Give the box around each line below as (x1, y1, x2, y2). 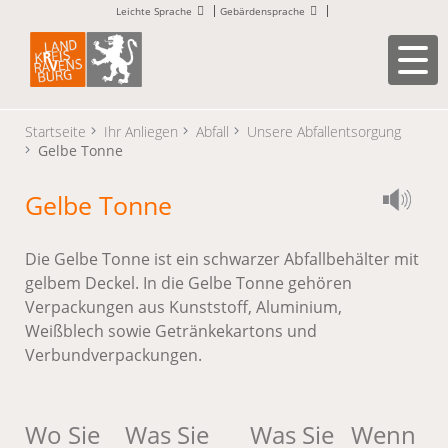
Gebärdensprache (219, 4, 305, 18)
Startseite (25, 121, 86, 141)
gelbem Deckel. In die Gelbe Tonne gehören (25, 271, 352, 294)
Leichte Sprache (115, 4, 192, 18)
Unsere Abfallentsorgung (247, 121, 401, 141)
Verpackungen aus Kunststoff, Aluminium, (25, 295, 342, 318)
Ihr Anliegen (104, 121, 178, 141)
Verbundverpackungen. (25, 343, 202, 366)
